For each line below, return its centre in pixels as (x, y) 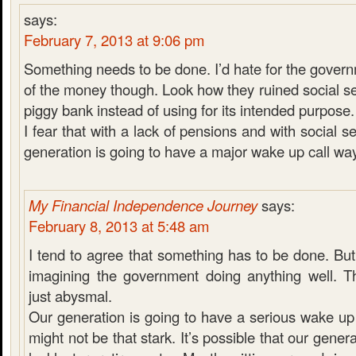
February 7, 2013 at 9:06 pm (114, 40)
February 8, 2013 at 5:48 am (119, 226)
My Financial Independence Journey (143, 205)
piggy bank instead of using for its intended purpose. (189, 110)
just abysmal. (70, 296)
